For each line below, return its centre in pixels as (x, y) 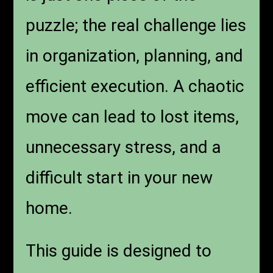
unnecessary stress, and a (124, 147)
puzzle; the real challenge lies (136, 26)
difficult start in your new (119, 178)
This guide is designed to (119, 251)
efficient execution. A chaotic (135, 87)
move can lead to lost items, (133, 117)
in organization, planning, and (135, 56)
